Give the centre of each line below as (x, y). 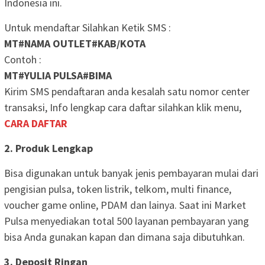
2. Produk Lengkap (49, 148)
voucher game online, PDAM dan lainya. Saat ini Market (125, 205)
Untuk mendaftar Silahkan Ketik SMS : (88, 27)
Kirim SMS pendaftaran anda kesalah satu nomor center (127, 91)
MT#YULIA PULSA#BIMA (58, 75)
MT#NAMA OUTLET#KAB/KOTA (75, 43)
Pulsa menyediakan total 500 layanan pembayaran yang (127, 221)
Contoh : (23, 59)
